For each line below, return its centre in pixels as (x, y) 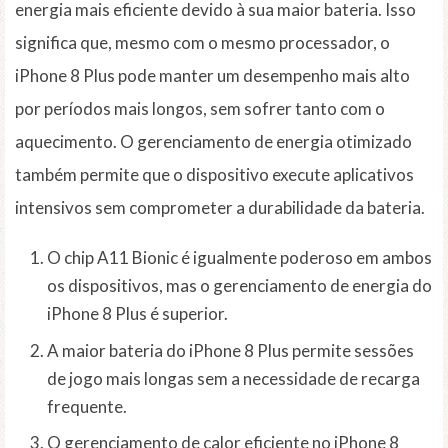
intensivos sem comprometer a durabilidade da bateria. (220, 208)
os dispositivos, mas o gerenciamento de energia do (239, 286)
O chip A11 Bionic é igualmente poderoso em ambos (239, 258)
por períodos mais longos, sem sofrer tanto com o (200, 109)
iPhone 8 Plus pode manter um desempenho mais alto (212, 76)
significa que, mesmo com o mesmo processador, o (202, 43)
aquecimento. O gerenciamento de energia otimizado (213, 142)
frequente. (87, 406)
